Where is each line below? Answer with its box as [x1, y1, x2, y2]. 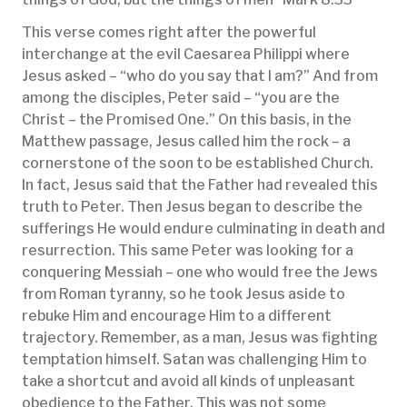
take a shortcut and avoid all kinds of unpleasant [22, 372, 355, 391]
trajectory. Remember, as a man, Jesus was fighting [22, 329, 378, 347]
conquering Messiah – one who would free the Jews [22, 263, 378, 282]
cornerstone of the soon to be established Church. [22, 154, 373, 173]
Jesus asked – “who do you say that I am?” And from [22, 67, 378, 85]
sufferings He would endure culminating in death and [22, 220, 385, 238]
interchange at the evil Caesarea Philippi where [22, 45, 350, 64]
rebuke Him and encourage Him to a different [22, 307, 332, 325]
